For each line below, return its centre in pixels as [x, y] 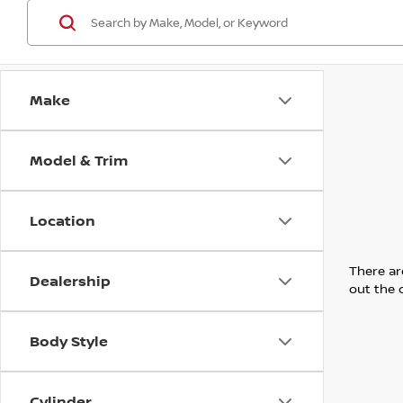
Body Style [69, 341]
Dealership [70, 281]
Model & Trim [79, 160]
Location [63, 220]
